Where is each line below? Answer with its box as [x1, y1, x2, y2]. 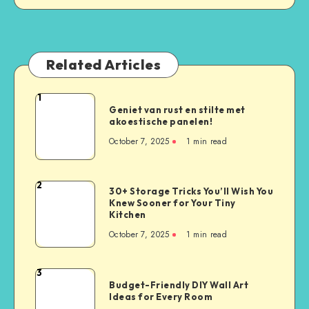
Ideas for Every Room [109, 290, 212, 302]
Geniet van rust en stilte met [109, 103, 246, 115]
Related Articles [46, 55, 161, 73]
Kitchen [109, 209, 146, 221]
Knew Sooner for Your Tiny [109, 197, 236, 209]
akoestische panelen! [109, 115, 212, 127]
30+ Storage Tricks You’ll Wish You [109, 186, 273, 197]
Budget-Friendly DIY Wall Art [109, 279, 248, 290]
